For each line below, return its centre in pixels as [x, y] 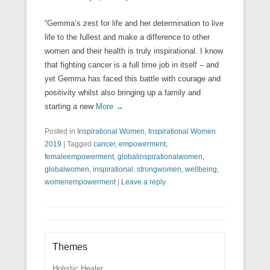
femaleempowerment [79, 156]
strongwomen [159, 169]
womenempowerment [80, 182]
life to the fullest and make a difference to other [127, 37]
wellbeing [201, 169]
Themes [70, 246]
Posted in [61, 131]
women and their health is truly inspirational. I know [134, 51]
